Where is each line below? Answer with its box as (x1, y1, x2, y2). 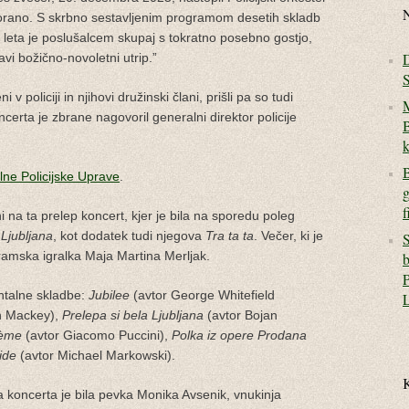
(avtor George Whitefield (130, 287, 275, 302)
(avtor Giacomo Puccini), (22, 327, 172, 342)
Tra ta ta (205, 227, 254, 243)
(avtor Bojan (204, 307, 278, 322)
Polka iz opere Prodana (172, 327, 307, 342)
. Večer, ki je (254, 227, 323, 243)
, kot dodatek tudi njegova (53, 227, 205, 243)
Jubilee (89, 287, 130, 302)
